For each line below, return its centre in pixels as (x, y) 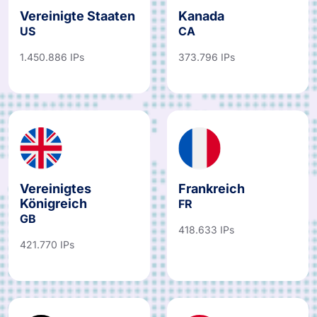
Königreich (53, 209)
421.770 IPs (47, 250)
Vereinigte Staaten (77, 21)
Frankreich (212, 194)
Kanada (201, 21)
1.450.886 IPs (52, 62)
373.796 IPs (207, 62)
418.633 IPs (206, 235)
